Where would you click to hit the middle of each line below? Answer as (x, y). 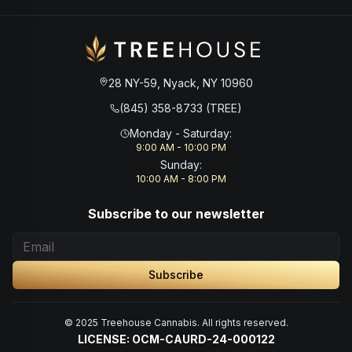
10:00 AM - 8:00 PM (181, 178)
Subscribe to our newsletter (176, 213)
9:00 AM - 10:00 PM (181, 147)
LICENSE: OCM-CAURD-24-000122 (176, 339)
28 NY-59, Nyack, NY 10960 (181, 82)
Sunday (180, 164)
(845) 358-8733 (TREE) (181, 108)
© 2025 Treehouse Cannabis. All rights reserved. (176, 322)
